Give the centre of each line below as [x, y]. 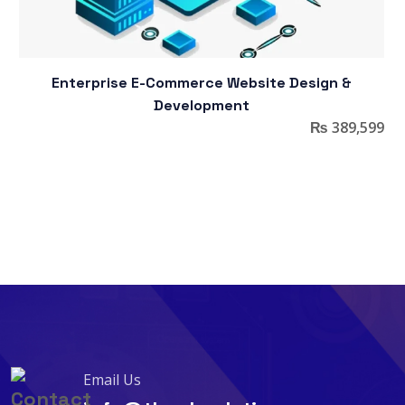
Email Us [112, 380]
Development [202, 106]
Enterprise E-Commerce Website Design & [202, 83]
